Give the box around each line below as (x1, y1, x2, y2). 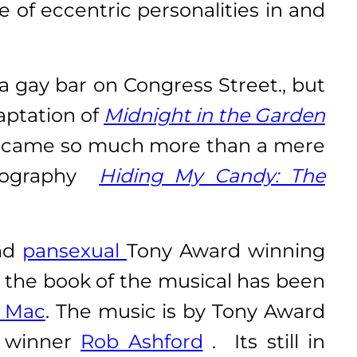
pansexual (22, 238, 127, 262)
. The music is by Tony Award (45, 299, 325, 323)
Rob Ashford (80, 329, 203, 353)
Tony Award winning (127, 238, 326, 262)
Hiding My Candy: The (99, 163, 326, 187)
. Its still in (202, 329, 325, 353)
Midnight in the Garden (104, 103, 325, 127)
